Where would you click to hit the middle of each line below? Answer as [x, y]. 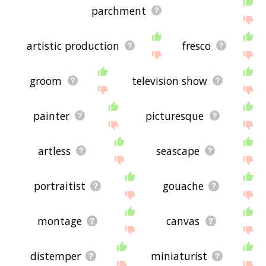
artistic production [73, 45]
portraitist [59, 186]
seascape [178, 151]
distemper [55, 256]
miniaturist [179, 256]
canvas [183, 221]
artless [54, 151]
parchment [118, 10]
